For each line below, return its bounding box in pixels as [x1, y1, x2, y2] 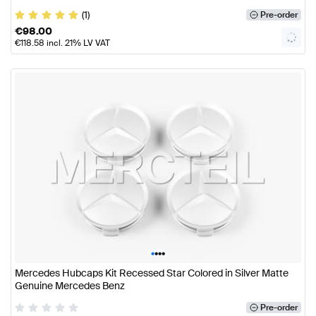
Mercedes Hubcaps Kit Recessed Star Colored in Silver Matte [15, 267, 288, 280]
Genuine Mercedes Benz [15, 279, 125, 293]
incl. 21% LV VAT [44, 37, 110, 49]
